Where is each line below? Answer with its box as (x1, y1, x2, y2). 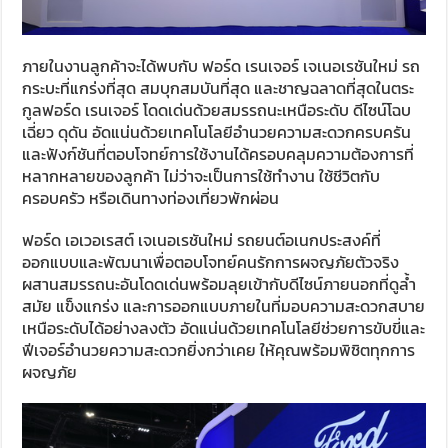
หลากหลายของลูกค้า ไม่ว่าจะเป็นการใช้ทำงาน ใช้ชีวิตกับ (22, 163, 381, 188)
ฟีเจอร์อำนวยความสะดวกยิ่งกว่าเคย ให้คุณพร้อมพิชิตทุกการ (22, 337, 416, 362)
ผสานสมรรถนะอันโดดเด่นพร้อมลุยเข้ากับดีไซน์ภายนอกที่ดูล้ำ (22, 271, 417, 296)
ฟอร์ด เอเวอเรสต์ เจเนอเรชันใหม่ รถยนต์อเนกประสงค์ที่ (22, 227, 382, 252)
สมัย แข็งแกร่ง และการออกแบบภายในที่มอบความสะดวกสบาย (22, 293, 426, 318)
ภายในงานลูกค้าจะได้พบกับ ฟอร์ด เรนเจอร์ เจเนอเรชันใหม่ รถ (22, 53, 421, 78)
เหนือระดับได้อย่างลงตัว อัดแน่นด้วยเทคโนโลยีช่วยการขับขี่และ (22, 315, 426, 340)
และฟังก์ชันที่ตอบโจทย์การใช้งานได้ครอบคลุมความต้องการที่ (22, 141, 415, 166)
